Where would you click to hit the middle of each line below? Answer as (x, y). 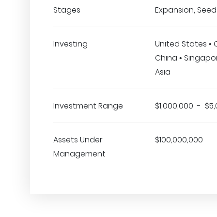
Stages (67, 10)
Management (79, 154)
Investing (70, 44)
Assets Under (78, 140)
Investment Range (88, 106)
